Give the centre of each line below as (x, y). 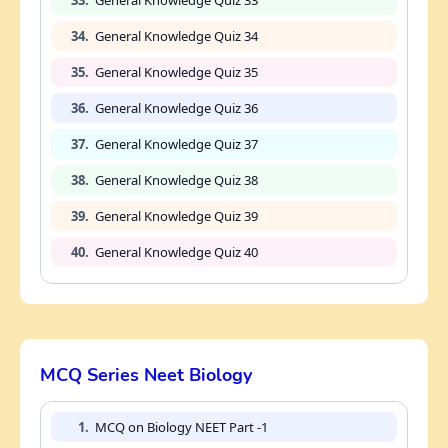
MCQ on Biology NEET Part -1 (181, 426)
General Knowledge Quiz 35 (176, 71)
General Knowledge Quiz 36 (176, 107)
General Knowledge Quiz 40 (176, 251)
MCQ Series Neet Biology (146, 374)
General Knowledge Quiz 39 (176, 215)
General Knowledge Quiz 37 (176, 143)
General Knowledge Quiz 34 (176, 35)
